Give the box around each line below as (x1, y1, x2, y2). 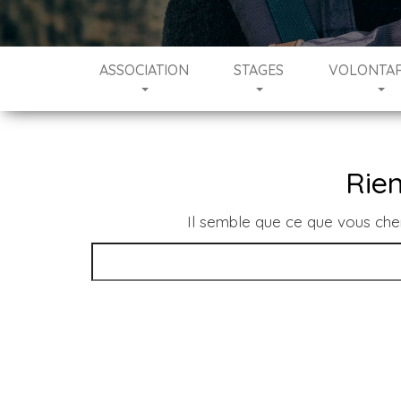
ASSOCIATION (99, 61, 190, 79)
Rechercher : (90, 244, 184, 263)
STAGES (234, 61, 285, 79)
